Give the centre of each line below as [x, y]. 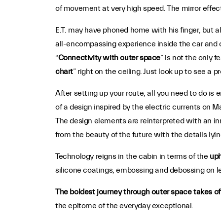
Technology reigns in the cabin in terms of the [132, 156]
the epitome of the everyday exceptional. [124, 206]
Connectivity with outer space [109, 58]
